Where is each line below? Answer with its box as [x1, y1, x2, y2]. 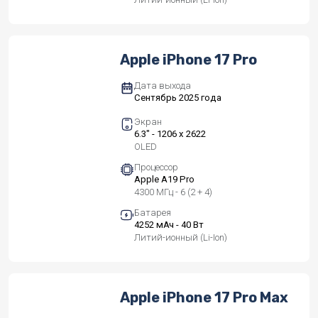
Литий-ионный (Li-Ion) [134, 232, 228, 243]
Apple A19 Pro [134, 174, 195, 185]
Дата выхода [134, 80, 192, 92]
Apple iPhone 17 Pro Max [120, 289, 289, 307]
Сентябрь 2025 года [134, 92, 222, 104]
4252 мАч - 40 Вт [134, 219, 204, 231]
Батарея [134, 207, 172, 219]
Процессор [134, 162, 179, 173]
